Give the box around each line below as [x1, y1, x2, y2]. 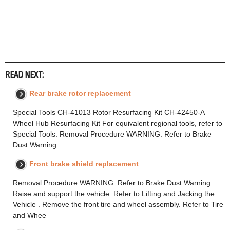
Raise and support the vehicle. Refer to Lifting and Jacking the [13, 189, 215, 198]
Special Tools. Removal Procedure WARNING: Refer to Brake [13, 130, 212, 139]
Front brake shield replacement [29, 160, 139, 168]
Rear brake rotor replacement [29, 89, 131, 98]
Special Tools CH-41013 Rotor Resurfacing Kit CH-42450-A [13, 108, 204, 117]
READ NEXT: [5, 69, 44, 82]
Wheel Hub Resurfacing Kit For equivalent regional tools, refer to [13, 119, 222, 128]
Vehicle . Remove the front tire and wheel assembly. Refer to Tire [13, 200, 223, 209]
